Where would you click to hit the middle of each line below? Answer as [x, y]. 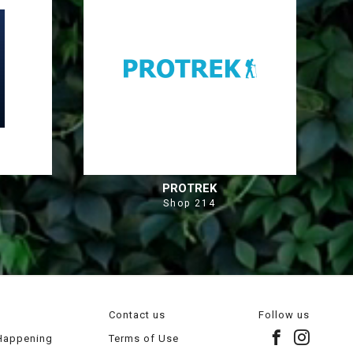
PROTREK [190, 188]
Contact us [137, 315]
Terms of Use [144, 338]
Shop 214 [190, 203]
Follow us [284, 315]
